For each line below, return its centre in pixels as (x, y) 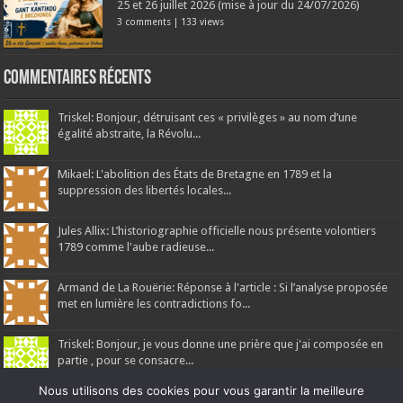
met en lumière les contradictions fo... (154, 303)
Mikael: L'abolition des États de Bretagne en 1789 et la (195, 174)
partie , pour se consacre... (126, 360)
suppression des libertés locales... (145, 190)
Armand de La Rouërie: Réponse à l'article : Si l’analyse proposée (223, 287)
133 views (203, 21)
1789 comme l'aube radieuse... (136, 246)
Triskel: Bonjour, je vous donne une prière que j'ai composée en (221, 344)
